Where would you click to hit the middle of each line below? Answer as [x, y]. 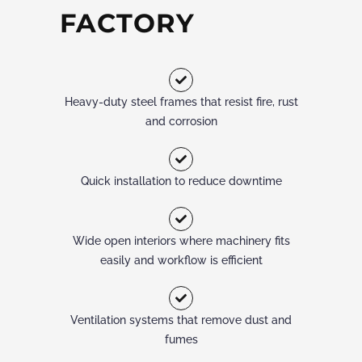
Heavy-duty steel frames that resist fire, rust [181, 101]
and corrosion [181, 121]
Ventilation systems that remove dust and [181, 320]
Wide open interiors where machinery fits [181, 240]
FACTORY [127, 23]
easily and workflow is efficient [181, 260]
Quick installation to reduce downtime [181, 181]
